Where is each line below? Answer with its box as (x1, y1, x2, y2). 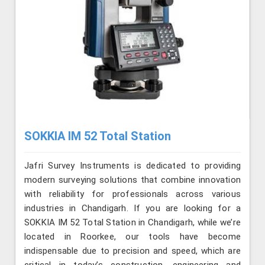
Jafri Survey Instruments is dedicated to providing (24, 160, 241, 172)
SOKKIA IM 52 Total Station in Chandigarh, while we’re (24, 217, 241, 228)
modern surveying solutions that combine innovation (24, 174, 241, 186)
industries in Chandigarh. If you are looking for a (24, 203, 241, 214)
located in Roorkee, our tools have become (24, 231, 241, 243)
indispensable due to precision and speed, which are (24, 245, 241, 257)
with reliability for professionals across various (24, 189, 241, 200)
